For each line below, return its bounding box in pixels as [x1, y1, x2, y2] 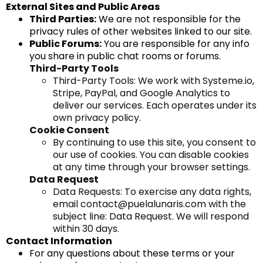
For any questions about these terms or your [29, 247, 235, 260]
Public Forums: [29, 37, 102, 50]
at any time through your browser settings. [53, 160, 250, 174]
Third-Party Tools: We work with [53, 74, 203, 87]
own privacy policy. [53, 111, 141, 124]
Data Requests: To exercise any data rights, [53, 185, 251, 198]
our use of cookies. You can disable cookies [53, 148, 249, 161]
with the [206, 197, 246, 211]
